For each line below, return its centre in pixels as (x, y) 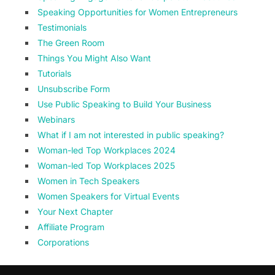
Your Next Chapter (75, 211)
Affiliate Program (71, 227)
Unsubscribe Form (73, 89)
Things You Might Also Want (94, 58)
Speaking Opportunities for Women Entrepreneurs (137, 12)
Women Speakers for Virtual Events (108, 196)
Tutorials (54, 73)
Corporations (63, 242)
